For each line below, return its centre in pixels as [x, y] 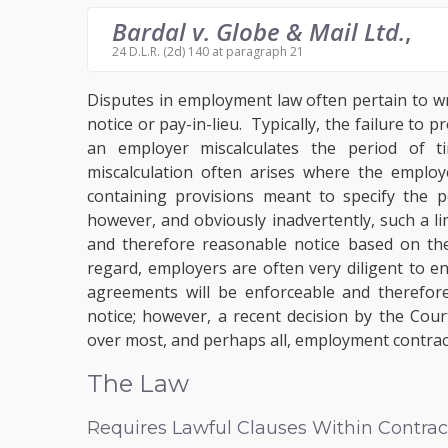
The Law [138, 384]
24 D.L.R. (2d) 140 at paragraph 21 [208, 52]
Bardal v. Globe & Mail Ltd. [258, 31]
